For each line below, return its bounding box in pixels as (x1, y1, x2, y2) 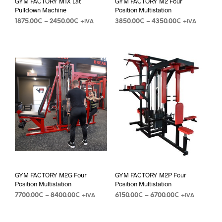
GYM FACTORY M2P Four (114, 171, 186, 179)
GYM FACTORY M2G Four (15, 171, 87, 179)
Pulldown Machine (15, 5, 66, 14)
